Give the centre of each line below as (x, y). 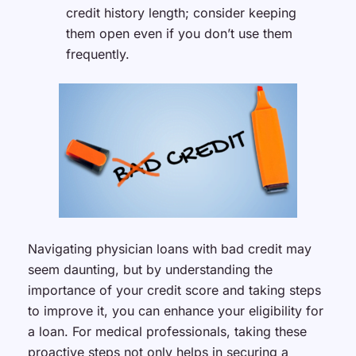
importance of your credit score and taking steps (174, 290)
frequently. (97, 54)
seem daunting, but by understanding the (150, 269)
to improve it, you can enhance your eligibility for (175, 310)
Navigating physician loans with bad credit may (169, 248)
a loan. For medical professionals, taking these (167, 331)
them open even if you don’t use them (179, 34)
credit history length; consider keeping (181, 13)
